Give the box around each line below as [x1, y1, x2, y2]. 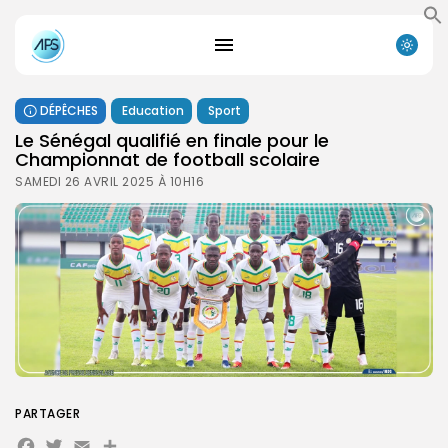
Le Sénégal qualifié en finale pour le [15, 127, 329, 153]
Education [122, 101, 184, 119]
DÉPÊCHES [40, 101, 98, 119]
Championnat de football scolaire [15, 146, 325, 172]
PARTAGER [15, 404, 80, 422]
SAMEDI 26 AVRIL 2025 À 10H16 [15, 172, 204, 190]
